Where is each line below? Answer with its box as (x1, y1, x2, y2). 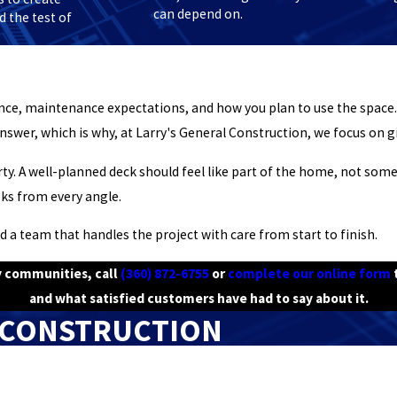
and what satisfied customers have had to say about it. (28, 289, 369, 307)
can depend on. (153, 4, 244, 22)
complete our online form (227, 264, 391, 282)
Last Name (105, 350, 161, 367)
